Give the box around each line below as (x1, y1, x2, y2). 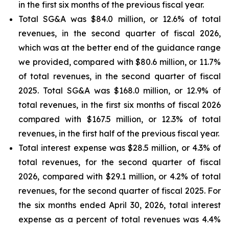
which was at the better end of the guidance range (18, 42, 221, 53)
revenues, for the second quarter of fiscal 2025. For (18, 186, 221, 196)
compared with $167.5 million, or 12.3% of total (18, 114, 221, 124)
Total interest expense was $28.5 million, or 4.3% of (18, 143, 221, 153)
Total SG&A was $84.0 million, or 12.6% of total (18, 14, 221, 24)
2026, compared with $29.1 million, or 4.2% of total (18, 171, 221, 181)
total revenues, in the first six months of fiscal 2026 (18, 100, 221, 110)
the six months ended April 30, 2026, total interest (18, 200, 221, 210)
